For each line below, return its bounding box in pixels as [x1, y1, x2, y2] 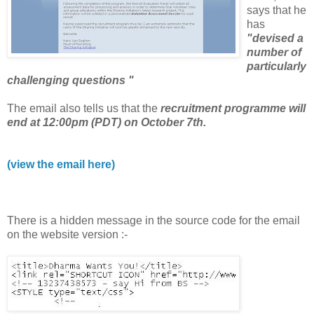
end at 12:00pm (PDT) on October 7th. [7, 116, 206, 128]
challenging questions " [7, 74, 134, 86]
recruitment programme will [161, 102, 306, 114]
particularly [247, 60, 306, 72]
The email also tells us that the [7, 102, 161, 114]
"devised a [247, 32, 303, 44]
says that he [247, 4, 306, 16]
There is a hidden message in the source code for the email [7, 214, 300, 226]
